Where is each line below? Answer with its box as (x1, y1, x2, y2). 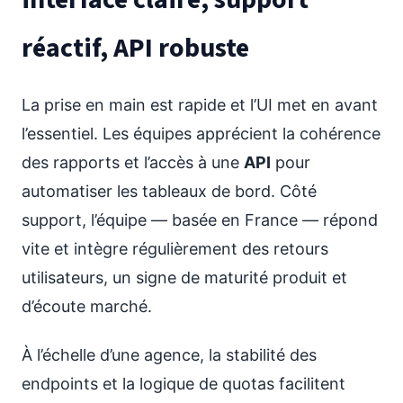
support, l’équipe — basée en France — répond (22, 210, 378, 229)
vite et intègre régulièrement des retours (22, 239, 328, 258)
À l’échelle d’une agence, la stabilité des (22, 345, 317, 364)
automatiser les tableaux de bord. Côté (22, 182, 317, 201)
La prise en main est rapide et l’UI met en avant (22, 95, 378, 114)
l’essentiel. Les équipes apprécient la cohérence (22, 124, 381, 143)
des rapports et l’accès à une (22, 153, 244, 172)
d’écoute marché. (22, 297, 152, 316)
